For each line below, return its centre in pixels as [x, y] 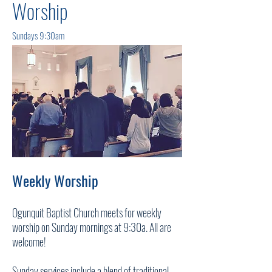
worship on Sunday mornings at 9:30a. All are [92, 227]
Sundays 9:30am [38, 35]
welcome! [30, 242]
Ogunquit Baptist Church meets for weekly [87, 212]
